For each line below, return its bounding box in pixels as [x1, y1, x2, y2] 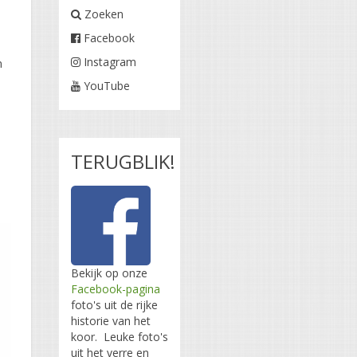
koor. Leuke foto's [71, 328, 168, 344]
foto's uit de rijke [71, 296, 158, 312]
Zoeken [81, 6, 124, 22]
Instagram [80, 53, 136, 69]
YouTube [80, 77, 130, 93]
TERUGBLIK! [71, 147, 175, 175]
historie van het [71, 312, 151, 328]
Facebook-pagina [71, 280, 160, 296]
